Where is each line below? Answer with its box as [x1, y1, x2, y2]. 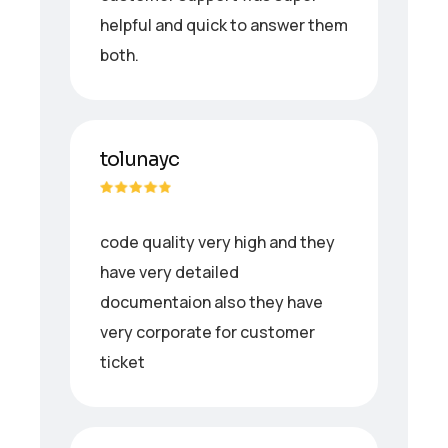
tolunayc [100, 146, 179, 172]
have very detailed [100, 260, 239, 283]
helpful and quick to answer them [100, 13, 348, 36]
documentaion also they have [100, 290, 323, 313]
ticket [100, 350, 145, 373]
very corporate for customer [100, 320, 315, 343]
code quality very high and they [100, 230, 335, 253]
